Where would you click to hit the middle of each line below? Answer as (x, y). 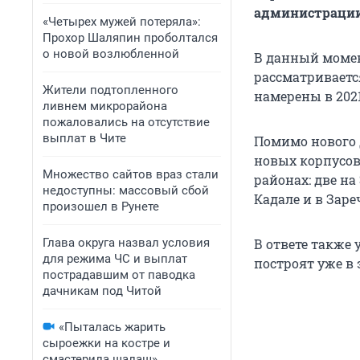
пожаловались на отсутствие (126, 122)
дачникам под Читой (102, 291)
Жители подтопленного (110, 90)
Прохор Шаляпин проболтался (130, 38)
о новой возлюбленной (111, 54)
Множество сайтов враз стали (131, 174)
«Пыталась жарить (112, 327)
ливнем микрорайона (105, 106)
